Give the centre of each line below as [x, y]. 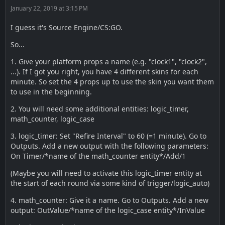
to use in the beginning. [51, 92]
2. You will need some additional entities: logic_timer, [100, 109]
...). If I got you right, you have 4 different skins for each [104, 72]
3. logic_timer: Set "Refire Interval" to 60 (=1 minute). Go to [108, 136]
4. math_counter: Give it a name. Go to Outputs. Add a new [109, 200]
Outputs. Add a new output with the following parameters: [109, 146]
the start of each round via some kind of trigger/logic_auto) [110, 183]
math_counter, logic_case [52, 119]
